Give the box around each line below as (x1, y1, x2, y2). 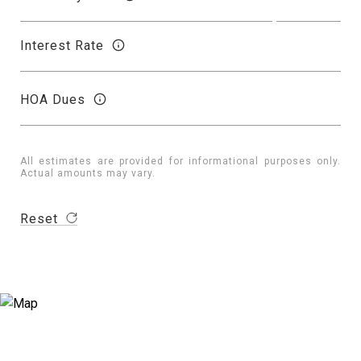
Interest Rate (20, 37, 104, 53)
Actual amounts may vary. (20, 168, 156, 179)
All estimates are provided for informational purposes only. (20, 156, 341, 167)
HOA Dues (20, 91, 85, 107)
